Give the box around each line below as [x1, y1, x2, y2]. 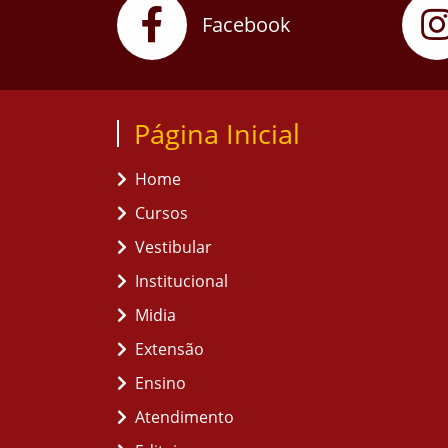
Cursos [135, 202, 188, 224]
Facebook [202, 11, 291, 38]
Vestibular [135, 236, 212, 258]
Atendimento [135, 406, 234, 428]
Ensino [135, 372, 186, 394]
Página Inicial [134, 115, 300, 152]
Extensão [135, 338, 204, 360]
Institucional [135, 270, 228, 292]
